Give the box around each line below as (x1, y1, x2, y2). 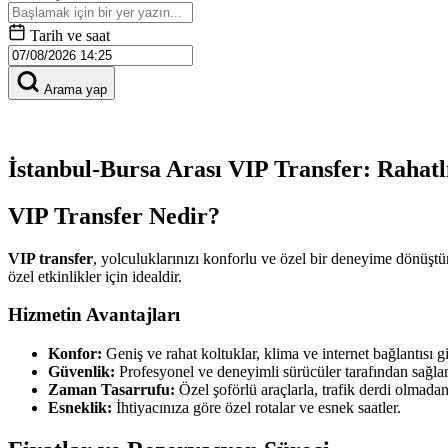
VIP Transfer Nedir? (8, 202, 220, 229)
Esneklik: (48, 399, 112, 417)
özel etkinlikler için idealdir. (8, 267, 182, 285)
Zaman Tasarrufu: (48, 381, 175, 399)
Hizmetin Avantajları (8, 304, 180, 326)
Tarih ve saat (30, 27, 110, 44)
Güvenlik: (48, 363, 115, 381)
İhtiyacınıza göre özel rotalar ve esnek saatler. (112, 399, 401, 417)
